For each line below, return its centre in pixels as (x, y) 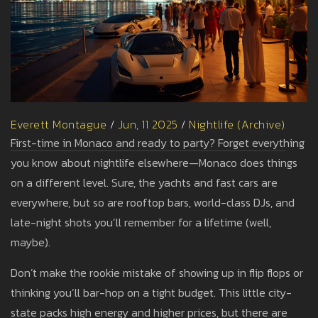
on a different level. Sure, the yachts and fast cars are (144, 183)
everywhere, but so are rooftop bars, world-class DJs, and (153, 203)
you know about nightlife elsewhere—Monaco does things (154, 163)
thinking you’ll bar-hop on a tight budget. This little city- (151, 293)
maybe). (31, 242)
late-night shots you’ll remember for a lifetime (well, (141, 223)
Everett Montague (59, 125)
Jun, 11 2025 (148, 125)
